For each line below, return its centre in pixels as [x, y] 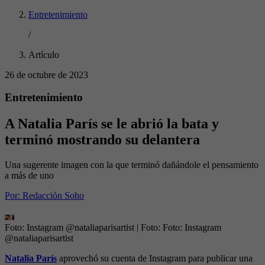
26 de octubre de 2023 [46, 75]
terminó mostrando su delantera [102, 140]
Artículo [44, 54]
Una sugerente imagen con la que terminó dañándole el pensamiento [132, 165]
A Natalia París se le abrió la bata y [112, 124]
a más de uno [29, 176]
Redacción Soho [53, 196]
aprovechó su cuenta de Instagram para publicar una [155, 258]
